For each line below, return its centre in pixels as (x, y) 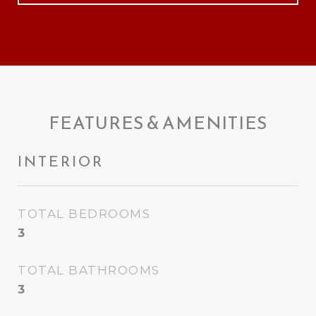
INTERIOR (61, 161)
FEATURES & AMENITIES (158, 123)
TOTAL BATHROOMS (89, 270)
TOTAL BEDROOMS (84, 214)
